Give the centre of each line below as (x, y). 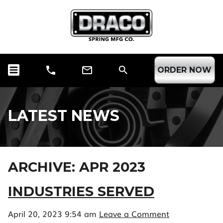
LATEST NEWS (64, 116)
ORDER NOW (185, 70)
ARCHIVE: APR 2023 (77, 167)
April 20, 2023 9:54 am (52, 214)
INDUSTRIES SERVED (81, 192)
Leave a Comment (134, 214)
